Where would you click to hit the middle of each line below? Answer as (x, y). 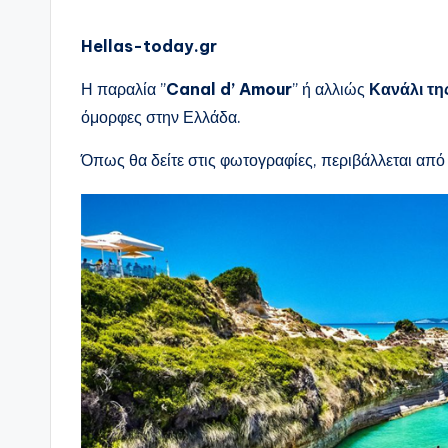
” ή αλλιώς (330, 89)
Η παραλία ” (123, 89)
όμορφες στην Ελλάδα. (161, 117)
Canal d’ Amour (229, 89)
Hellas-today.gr (149, 46)
